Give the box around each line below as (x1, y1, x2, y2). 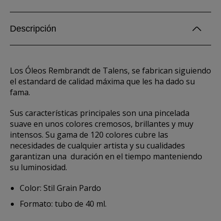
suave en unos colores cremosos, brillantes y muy (10, 118, 193, 129)
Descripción (10, 24, 56, 34)
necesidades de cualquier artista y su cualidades (10, 140, 185, 151)
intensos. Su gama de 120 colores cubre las (10, 129, 168, 140)
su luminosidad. (10, 162, 67, 173)
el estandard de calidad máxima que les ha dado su (10, 76, 195, 87)
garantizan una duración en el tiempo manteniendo (10, 151, 202, 162)
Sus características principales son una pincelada (10, 108, 189, 118)
